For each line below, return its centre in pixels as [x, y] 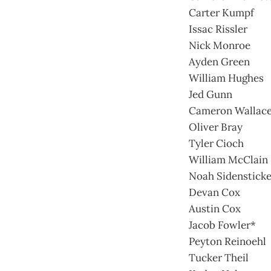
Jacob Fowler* [222, 225]
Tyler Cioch [216, 143]
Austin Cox [215, 208]
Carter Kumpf [221, 12]
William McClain [228, 159]
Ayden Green [219, 61]
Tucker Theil [219, 257]
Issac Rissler [218, 29]
